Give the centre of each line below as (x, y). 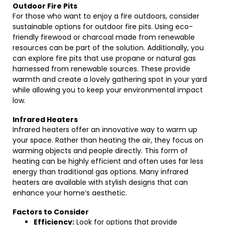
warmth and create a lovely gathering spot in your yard (110, 79)
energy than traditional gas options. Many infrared (100, 172)
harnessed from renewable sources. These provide (101, 69)
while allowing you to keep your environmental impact (108, 90)
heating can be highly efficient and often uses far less (108, 161)
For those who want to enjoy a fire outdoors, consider (106, 16)
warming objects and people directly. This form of (100, 151)
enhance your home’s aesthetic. (70, 193)
